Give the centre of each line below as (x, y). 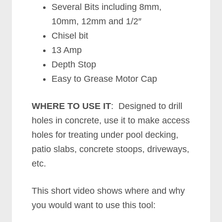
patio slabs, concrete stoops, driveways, (111, 149)
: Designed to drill (147, 106)
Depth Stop (74, 64)
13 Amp (67, 50)
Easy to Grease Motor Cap (105, 79)
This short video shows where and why (109, 191)
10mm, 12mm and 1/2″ (97, 21)
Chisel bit (70, 36)
